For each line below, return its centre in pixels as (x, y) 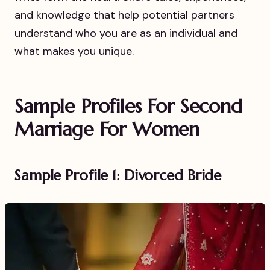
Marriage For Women (107, 129)
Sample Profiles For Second (128, 106)
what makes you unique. (74, 51)
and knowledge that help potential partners (124, 15)
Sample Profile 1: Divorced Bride (118, 175)
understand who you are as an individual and (126, 33)
